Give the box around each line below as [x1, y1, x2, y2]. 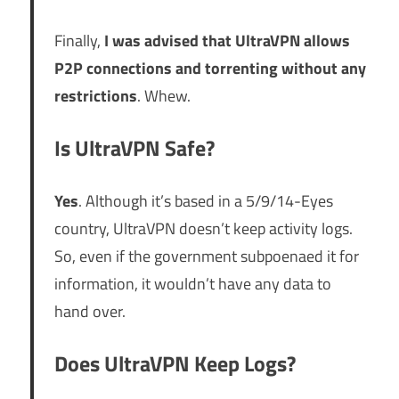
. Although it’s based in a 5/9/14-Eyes [77, 188, 333, 213]
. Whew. [136, 83, 191, 108]
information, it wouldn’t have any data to [53, 271, 331, 296]
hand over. [53, 298, 126, 323]
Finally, [53, 28, 104, 53]
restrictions [53, 83, 137, 108]
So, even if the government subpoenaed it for [53, 243, 359, 268]
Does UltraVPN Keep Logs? [53, 346, 296, 379]
